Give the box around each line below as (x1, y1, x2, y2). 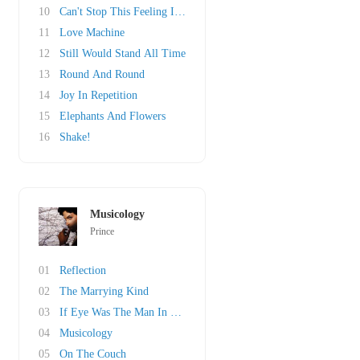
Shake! (59, 131, 91, 143)
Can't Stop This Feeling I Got (59, 6, 194, 18)
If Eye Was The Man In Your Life (59, 306, 215, 318)
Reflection (59, 264, 106, 276)
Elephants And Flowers (59, 110, 166, 122)
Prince (90, 226, 114, 237)
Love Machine (59, 27, 125, 39)
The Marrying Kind (59, 285, 149, 297)
